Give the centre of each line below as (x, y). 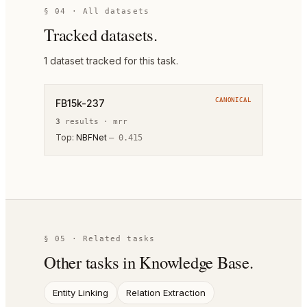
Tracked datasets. (101, 35)
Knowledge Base (194, 262)
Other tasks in (92, 262)
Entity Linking (81, 293)
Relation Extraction (166, 293)
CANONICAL (233, 100)
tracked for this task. (131, 61)
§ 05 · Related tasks (99, 239)
